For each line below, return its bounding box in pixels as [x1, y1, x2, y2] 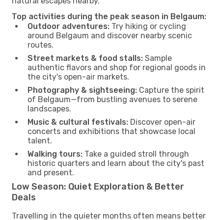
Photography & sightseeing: [27, 85, 137, 95]
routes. [27, 40, 54, 50]
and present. [27, 167, 74, 177]
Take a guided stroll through [82, 149, 189, 159]
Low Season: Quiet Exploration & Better [12, 181, 184, 192]
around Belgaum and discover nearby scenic [27, 30, 192, 40]
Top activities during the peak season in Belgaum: [12, 11, 206, 21]
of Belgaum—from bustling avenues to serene [27, 94, 197, 104]
